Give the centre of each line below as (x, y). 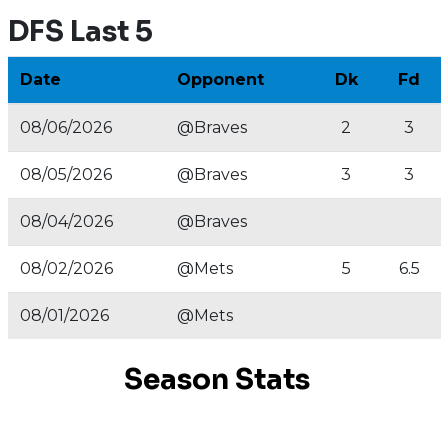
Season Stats (216, 379)
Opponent (220, 79)
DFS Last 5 (80, 31)
